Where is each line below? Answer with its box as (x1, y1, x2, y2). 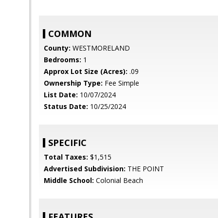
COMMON (48, 28, 91, 39)
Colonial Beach (94, 176, 143, 185)
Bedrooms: (44, 55, 81, 64)
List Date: (44, 90, 78, 99)
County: (44, 43, 71, 53)
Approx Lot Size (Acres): (44, 67, 127, 76)
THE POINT (126, 164, 164, 173)
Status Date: (44, 102, 88, 111)
